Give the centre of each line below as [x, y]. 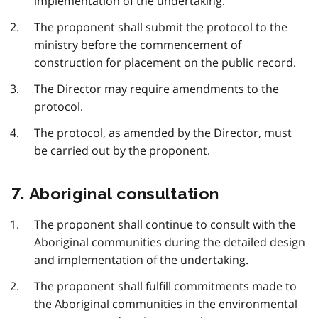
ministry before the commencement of [138, 45]
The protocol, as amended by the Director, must [163, 133]
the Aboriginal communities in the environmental [166, 304]
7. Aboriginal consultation [115, 194]
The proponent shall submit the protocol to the [161, 27]
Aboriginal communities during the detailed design [170, 242]
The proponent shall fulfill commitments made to [165, 286]
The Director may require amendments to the [157, 89]
